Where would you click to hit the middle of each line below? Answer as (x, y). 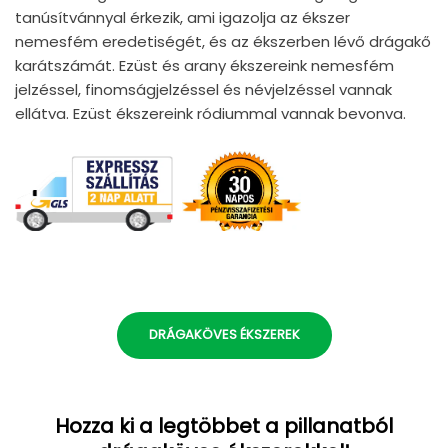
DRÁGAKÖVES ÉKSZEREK (224, 334)
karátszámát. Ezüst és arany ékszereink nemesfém (204, 66)
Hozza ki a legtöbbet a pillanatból (224, 426)
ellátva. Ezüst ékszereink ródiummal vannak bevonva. (210, 114)
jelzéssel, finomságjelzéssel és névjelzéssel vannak (203, 90)
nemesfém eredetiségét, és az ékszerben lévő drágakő (223, 42)
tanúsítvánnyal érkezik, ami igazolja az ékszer (182, 18)
